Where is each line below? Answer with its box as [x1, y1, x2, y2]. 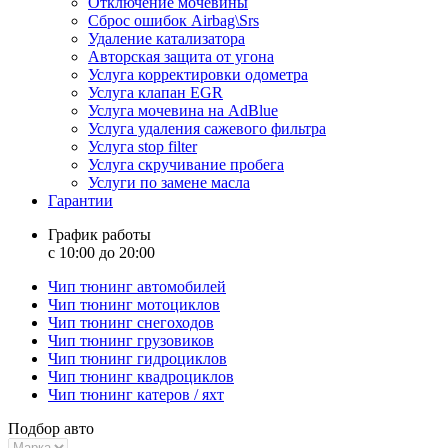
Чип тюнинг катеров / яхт [48, 386, 224, 404]
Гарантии [48, 192, 113, 210]
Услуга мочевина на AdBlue [88, 102, 278, 120]
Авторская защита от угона [88, 48, 274, 66]
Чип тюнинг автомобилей [48, 278, 226, 296]
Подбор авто [8, 420, 94, 438]
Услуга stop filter [88, 138, 197, 156]
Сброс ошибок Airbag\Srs [88, 12, 259, 30]
